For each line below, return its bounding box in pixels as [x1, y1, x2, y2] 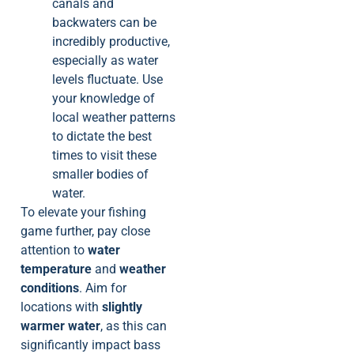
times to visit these [52, 147, 156, 163]
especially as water [52, 52, 158, 68]
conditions [21, 280, 79, 296]
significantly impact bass [21, 337, 160, 352]
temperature [21, 261, 92, 277]
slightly [102, 299, 142, 314]
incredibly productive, [52, 33, 170, 49]
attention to [21, 242, 88, 258]
